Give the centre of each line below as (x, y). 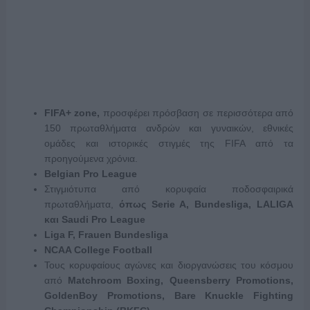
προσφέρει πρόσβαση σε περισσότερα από (198, 113)
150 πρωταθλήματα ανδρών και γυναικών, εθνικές (169, 128)
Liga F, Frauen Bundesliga (106, 235)
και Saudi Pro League (94, 220)
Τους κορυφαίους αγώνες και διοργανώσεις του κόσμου (169, 265)
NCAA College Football (98, 250)
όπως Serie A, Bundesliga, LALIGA (206, 204)
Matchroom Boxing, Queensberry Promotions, (178, 281)
